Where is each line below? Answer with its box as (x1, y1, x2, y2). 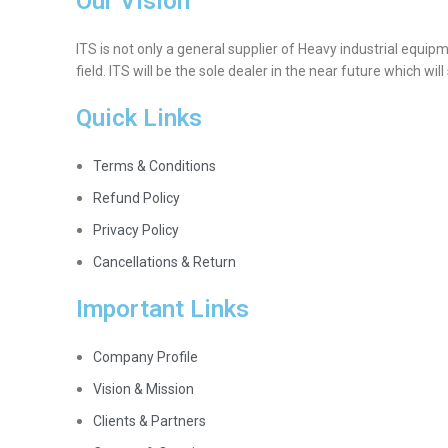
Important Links (76, 295, 249, 323)
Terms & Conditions (93, 158, 216, 174)
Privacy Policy (93, 222, 179, 238)
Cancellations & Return (93, 254, 236, 270)
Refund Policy (93, 190, 180, 206)
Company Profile (93, 349, 198, 365)
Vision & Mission (93, 381, 194, 397)
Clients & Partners (93, 413, 206, 429)
